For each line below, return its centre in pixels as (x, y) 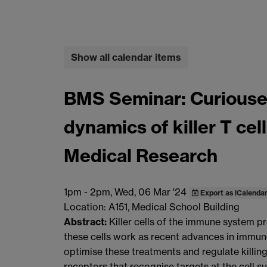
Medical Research (141, 156)
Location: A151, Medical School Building (152, 207)
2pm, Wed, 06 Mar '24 (138, 192)
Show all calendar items (126, 58)
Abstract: (86, 221)
